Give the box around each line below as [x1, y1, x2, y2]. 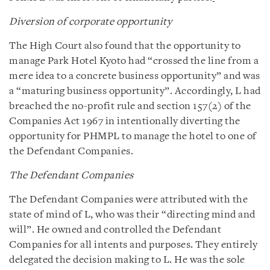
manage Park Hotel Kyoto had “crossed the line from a [9, 55, 259, 66]
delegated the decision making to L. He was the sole [9, 254, 245, 265]
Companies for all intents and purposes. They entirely [9, 239, 258, 250]
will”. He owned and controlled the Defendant [9, 224, 221, 235]
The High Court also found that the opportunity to [9, 40, 241, 51]
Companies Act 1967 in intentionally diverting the [9, 116, 240, 127]
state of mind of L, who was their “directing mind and [9, 209, 256, 220]
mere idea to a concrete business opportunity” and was [9, 71, 260, 81]
